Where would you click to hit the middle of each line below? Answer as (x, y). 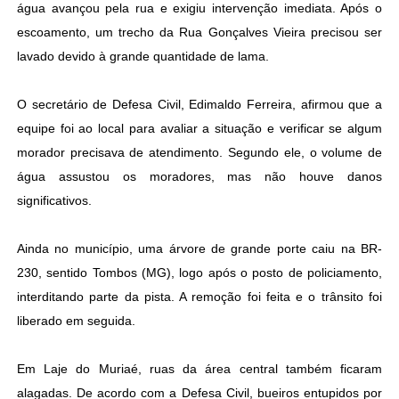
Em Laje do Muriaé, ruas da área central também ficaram (199, 369)
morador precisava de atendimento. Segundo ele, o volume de (199, 153)
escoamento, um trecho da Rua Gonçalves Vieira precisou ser (199, 33)
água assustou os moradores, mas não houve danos (199, 177)
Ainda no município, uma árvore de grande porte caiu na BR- (199, 249)
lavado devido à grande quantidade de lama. (142, 57)
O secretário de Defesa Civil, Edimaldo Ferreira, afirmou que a (199, 105)
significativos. (54, 201)
